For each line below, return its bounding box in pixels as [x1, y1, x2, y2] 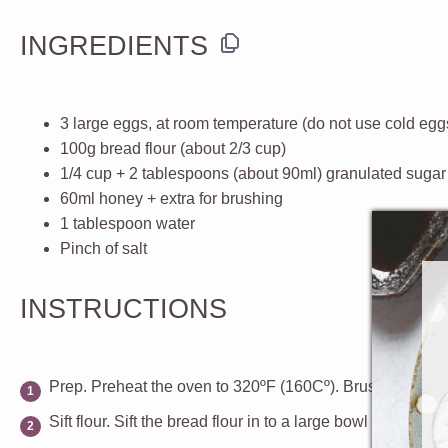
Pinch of [60, 239, 122, 257]
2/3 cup [229, 139, 281, 157]
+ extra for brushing [143, 189, 283, 207]
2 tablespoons [129, 164, 229, 182]
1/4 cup [60, 164, 112, 182]
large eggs [73, 114, 148, 132]
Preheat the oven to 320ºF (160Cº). [87, 377, 343, 395]
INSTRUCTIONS [20, 293, 227, 325]
